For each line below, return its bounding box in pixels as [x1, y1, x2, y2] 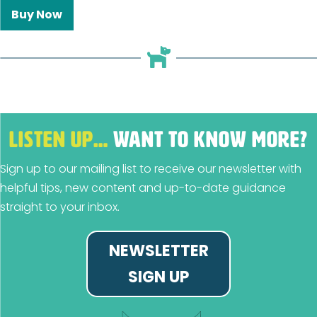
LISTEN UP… [9, 127, 108, 153]
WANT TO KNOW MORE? [108, 127, 308, 153]
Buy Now [11, 6, 62, 23]
